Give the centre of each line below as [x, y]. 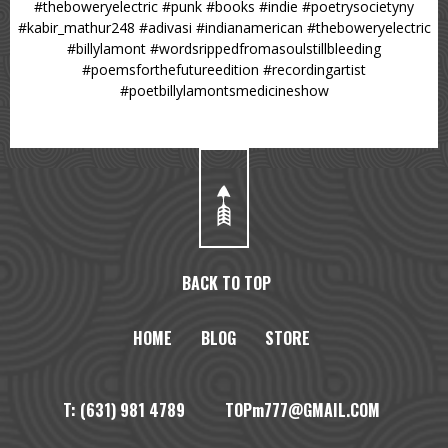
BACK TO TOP [226, 283]
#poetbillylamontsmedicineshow [224, 91]
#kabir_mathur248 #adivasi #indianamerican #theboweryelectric [224, 28]
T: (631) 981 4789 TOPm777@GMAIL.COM [222, 410]
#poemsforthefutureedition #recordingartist [224, 70]
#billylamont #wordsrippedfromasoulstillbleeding [224, 49]
